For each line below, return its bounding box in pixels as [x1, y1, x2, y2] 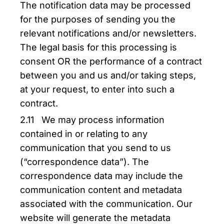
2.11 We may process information [20, 114, 164, 125]
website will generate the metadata [20, 212, 170, 223]
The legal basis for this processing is [20, 42, 177, 52]
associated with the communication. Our [20, 198, 192, 209]
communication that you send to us [20, 142, 171, 153]
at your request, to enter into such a [20, 84, 174, 94]
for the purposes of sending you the [20, 14, 175, 24]
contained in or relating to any [20, 128, 147, 139]
